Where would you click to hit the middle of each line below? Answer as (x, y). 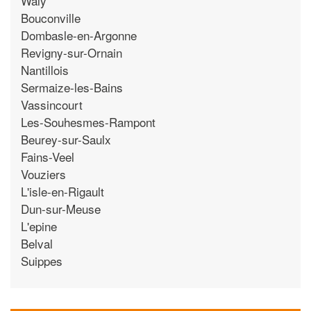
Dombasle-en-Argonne (79, 35)
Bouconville (51, 17)
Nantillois (45, 69)
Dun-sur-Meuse (61, 208)
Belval (37, 243)
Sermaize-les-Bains (72, 87)
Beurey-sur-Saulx (66, 139)
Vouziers (43, 174)
